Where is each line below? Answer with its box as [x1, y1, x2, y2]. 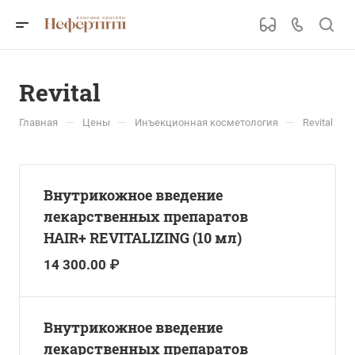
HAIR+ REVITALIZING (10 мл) [44, 228, 242, 247]
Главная [19, 116, 58, 128]
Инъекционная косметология [135, 116, 278, 128]
